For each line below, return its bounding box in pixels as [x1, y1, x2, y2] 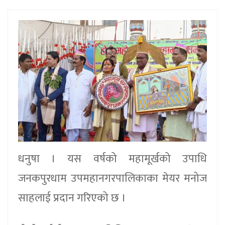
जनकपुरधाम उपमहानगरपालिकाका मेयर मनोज [18, 169, 207, 188]
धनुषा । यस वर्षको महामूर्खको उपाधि [18, 149, 207, 168]
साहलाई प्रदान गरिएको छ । [18, 188, 126, 207]
